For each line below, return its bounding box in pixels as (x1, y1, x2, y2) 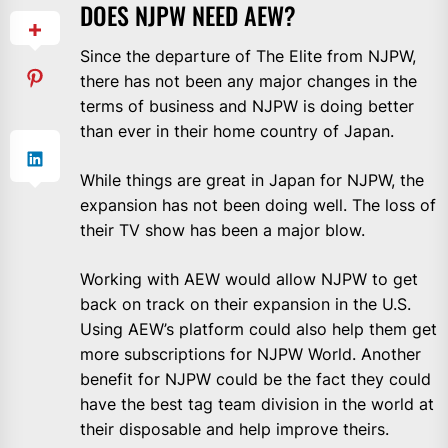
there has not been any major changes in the (80, 71, 417, 92)
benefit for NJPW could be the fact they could (80, 369, 431, 390)
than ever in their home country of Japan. (80, 121, 394, 142)
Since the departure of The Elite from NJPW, (80, 46, 416, 67)
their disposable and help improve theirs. (80, 419, 389, 440)
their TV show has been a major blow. (80, 220, 365, 241)
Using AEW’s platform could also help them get (80, 319, 437, 340)
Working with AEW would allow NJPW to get (80, 269, 418, 290)
